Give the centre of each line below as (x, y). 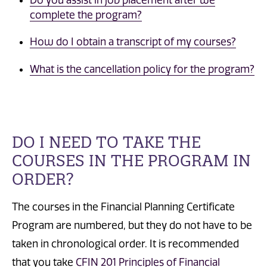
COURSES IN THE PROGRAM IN (131, 160)
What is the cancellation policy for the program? (142, 69)
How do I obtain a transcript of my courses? (133, 42)
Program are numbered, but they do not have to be (132, 226)
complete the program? (86, 15)
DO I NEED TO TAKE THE (106, 142)
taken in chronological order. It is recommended (125, 244)
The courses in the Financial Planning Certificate (123, 207)
